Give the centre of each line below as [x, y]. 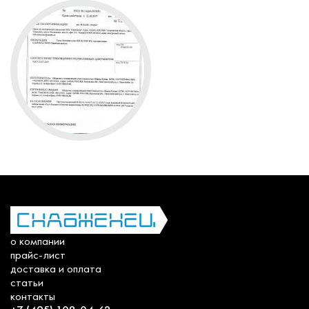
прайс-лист [38, 255]
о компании [38, 241]
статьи [27, 282]
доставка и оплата [56, 269]
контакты [33, 296]
